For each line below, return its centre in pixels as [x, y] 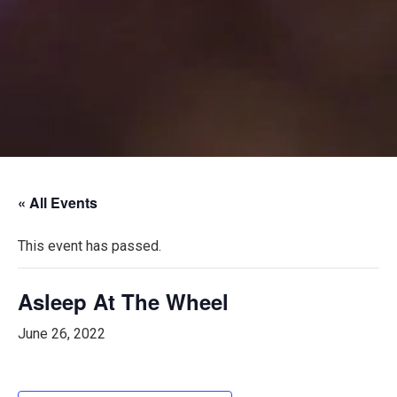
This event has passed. [90, 246]
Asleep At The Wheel [123, 301]
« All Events [58, 202]
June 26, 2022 [62, 334]
